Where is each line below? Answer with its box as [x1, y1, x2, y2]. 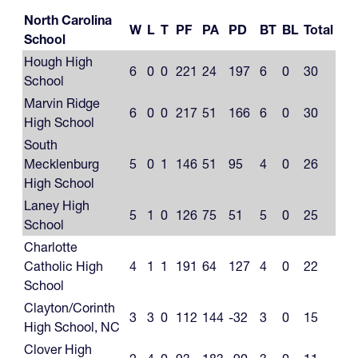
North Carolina [24, 12, 112, 29]
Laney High [24, 197, 89, 214]
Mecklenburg [24, 156, 99, 173]
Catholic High [24, 258, 103, 275]
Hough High [24, 54, 93, 70]
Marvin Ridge [24, 95, 100, 112]
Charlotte [24, 239, 78, 256]
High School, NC [24, 319, 120, 336]
